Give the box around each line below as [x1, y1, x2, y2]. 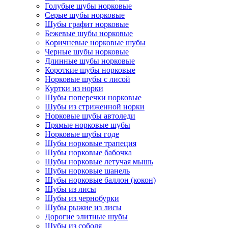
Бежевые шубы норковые [45, 29, 133, 38]
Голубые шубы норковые [45, 2, 132, 10]
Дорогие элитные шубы [45, 212, 128, 221]
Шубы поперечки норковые [45, 93, 141, 102]
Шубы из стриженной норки [45, 102, 145, 111]
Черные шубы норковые [45, 47, 129, 56]
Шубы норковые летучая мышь [45, 157, 153, 166]
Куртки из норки [45, 84, 103, 93]
